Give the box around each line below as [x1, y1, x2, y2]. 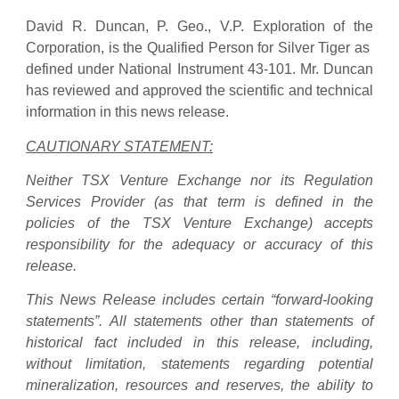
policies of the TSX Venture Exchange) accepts [26, 215, 373, 231]
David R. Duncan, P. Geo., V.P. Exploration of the [26, 19, 373, 35]
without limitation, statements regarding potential [26, 356, 373, 372]
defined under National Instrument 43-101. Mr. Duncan [26, 61, 373, 77]
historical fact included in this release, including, [26, 335, 373, 351]
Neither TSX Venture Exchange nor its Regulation [26, 172, 373, 188]
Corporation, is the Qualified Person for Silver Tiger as [26, 40, 373, 56]
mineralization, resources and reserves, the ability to [26, 378, 373, 394]
